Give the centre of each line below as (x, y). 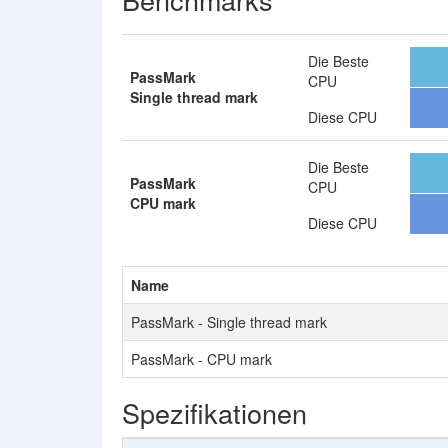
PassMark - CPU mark (201, 359)
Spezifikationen (214, 412)
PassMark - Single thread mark (229, 322)
